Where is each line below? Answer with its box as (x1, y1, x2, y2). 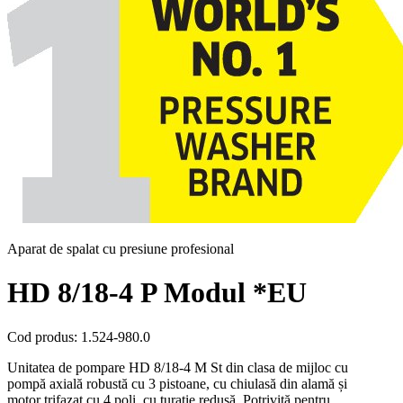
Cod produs (7, 328, 74, 345)
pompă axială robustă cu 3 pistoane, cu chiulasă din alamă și (7, 375, 347, 391)
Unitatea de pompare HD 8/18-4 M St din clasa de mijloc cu (7, 359, 348, 375)
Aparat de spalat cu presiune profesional (7, 240, 234, 256)
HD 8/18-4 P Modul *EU (7, 276, 307, 309)
